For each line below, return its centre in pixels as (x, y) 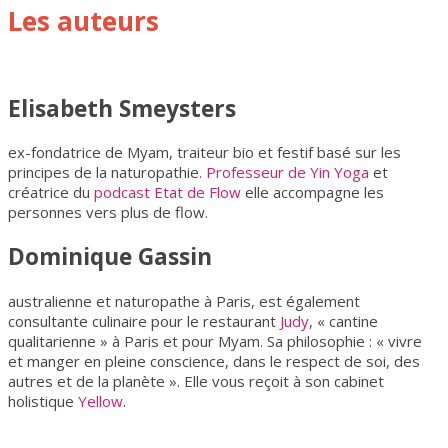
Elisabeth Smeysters (122, 108)
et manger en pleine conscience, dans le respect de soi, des (214, 360)
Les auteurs (83, 20)
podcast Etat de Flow (167, 192)
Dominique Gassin (110, 256)
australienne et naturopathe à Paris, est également (184, 300)
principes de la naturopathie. (107, 172)
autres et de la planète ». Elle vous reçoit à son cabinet (196, 380)
